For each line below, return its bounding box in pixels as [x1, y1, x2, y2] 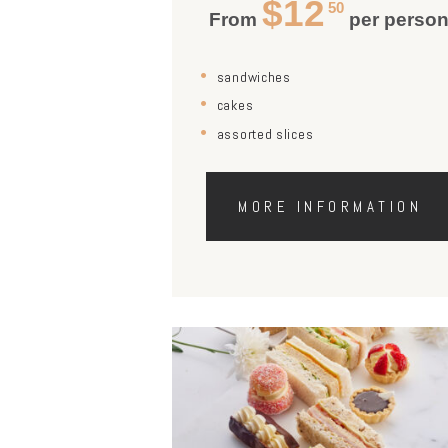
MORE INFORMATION [238, 196, 423, 216]
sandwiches [216, 67, 291, 86]
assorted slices [216, 124, 314, 143]
